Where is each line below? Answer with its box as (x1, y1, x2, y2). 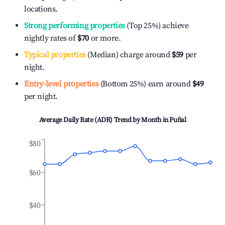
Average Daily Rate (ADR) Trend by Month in (39, 116, 170, 125)
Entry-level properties (24, 79, 99, 89)
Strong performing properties (24, 21, 125, 31)
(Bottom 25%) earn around (98, 79, 191, 89)
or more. (89, 33, 121, 43)
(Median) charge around (85, 50, 170, 60)
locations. (24, 4, 58, 14)
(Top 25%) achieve (125, 21, 189, 31)
